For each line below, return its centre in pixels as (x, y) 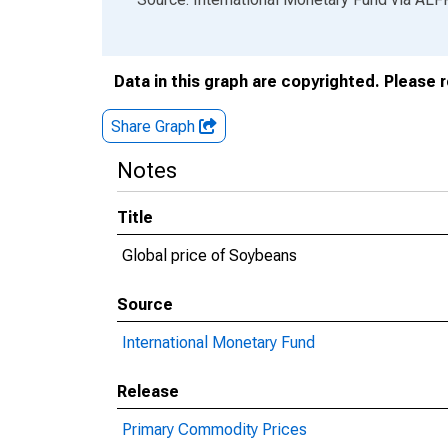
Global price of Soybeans (209, 255)
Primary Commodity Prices (214, 429)
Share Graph (155, 126)
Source (145, 304)
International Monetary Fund (218, 342)
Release (148, 391)
